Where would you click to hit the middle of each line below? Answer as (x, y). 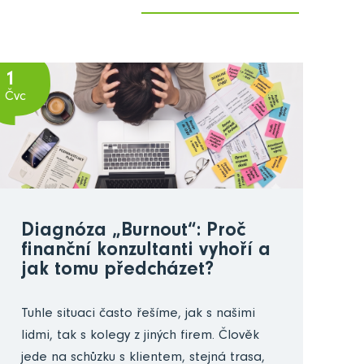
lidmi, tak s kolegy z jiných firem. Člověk (140, 336)
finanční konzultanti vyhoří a (145, 251)
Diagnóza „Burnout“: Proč (133, 232)
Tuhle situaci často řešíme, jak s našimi (138, 314)
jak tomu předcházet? (117, 271)
